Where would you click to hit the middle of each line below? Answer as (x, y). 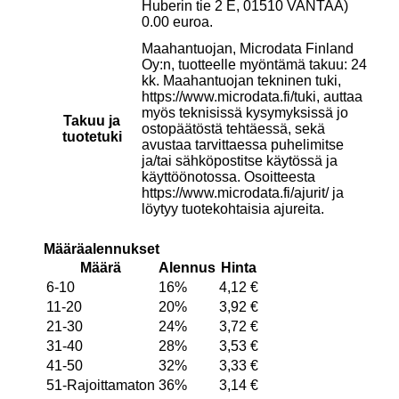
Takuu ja (92, 120)
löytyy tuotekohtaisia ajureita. (232, 208)
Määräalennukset (101, 248)
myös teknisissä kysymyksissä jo (244, 112)
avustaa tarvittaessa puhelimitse (242, 144)
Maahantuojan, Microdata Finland (247, 48)
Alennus (187, 267)
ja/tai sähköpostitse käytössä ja (239, 160)
